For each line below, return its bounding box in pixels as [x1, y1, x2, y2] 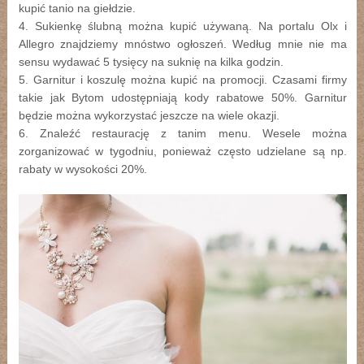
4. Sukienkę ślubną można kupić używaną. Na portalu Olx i [18, 19, 347, 32]
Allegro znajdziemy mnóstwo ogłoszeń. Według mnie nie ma [18, 37, 347, 50]
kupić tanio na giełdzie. [18, 2, 136, 15]
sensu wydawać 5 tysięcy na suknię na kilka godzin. [18, 55, 284, 68]
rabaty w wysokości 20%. [18, 162, 147, 175]
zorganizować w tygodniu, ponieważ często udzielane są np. [18, 145, 347, 158]
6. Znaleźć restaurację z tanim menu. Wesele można [18, 127, 347, 140]
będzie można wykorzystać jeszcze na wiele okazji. [18, 109, 279, 122]
